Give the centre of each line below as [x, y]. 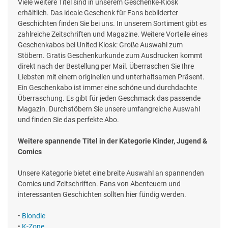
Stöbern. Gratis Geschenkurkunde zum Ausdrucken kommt [110, 56]
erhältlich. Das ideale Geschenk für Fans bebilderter [98, 13]
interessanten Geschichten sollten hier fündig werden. [102, 195]
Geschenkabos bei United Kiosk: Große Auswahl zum [100, 45]
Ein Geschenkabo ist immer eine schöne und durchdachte [107, 88]
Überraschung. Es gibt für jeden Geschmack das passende [109, 98]
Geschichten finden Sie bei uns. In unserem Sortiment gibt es [112, 24]
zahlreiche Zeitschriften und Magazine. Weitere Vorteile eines [113, 34]
